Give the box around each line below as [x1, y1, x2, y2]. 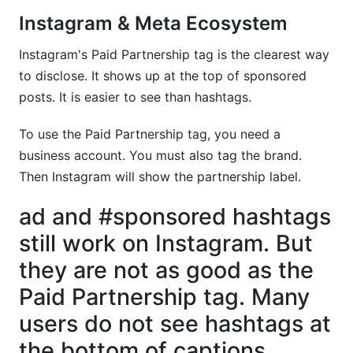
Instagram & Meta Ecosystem [19, 12, 288, 35]
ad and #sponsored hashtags [19, 203, 331, 230]
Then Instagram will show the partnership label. [19, 169, 301, 184]
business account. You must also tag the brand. [19, 147, 302, 163]
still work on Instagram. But [19, 229, 313, 257]
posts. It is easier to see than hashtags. [19, 89, 251, 105]
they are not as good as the [19, 256, 314, 284]
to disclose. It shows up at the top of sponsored [19, 68, 307, 84]
